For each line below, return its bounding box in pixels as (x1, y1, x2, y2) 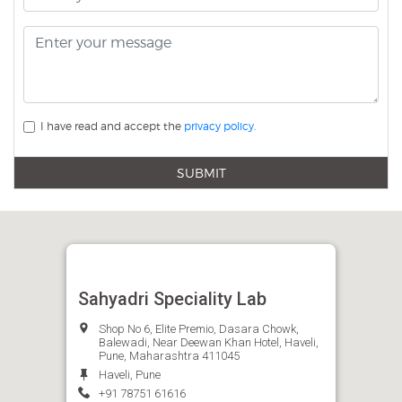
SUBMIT (176, 164, 226, 180)
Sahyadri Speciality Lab (78, 287, 267, 310)
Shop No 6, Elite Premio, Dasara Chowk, (99, 321, 299, 336)
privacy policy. (184, 118, 256, 133)
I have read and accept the (35, 118, 184, 133)
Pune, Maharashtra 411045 (99, 348, 240, 363)
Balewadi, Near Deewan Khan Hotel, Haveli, (99, 335, 319, 349)
